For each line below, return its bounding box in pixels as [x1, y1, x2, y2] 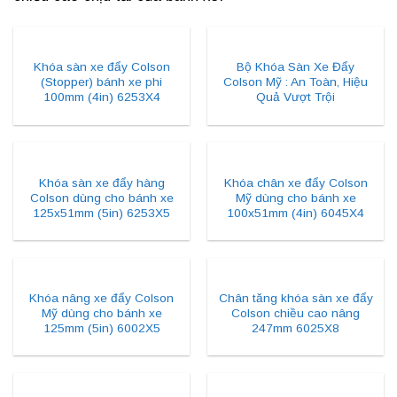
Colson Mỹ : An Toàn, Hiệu [223, 75, 368, 90]
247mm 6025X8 [252, 321, 339, 335]
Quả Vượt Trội [256, 90, 335, 105]
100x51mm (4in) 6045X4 [227, 206, 364, 220]
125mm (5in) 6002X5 [43, 321, 160, 335]
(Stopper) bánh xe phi [41, 75, 162, 90]
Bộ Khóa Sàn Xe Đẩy [237, 60, 354, 74]
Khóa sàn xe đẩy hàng [38, 175, 165, 190]
